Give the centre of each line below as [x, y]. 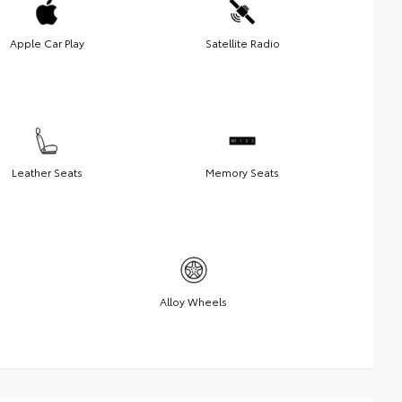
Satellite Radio [242, 43]
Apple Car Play [47, 43]
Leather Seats [47, 172]
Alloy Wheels [193, 301]
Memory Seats [242, 172]
